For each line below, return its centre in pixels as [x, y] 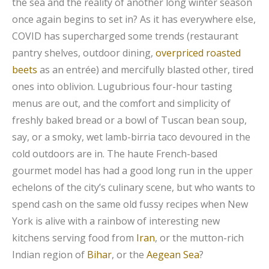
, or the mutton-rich [199, 237]
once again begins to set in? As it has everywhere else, [134, 19]
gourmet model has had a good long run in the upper [132, 170]
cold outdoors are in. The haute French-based [115, 153]
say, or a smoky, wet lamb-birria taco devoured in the [131, 137]
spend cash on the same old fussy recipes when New [130, 204]
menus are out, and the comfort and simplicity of [121, 103]
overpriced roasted [198, 53]
